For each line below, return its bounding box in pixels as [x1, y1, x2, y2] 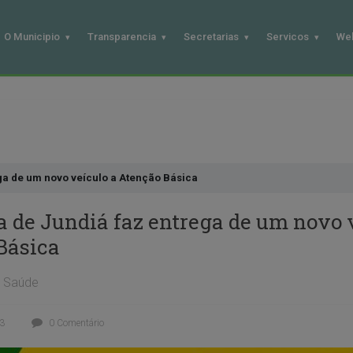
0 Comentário [46, 317, 104, 329]
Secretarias [183, 31, 239, 43]
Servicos [266, 31, 309, 43]
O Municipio [3, 31, 60, 43]
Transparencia [87, 31, 156, 43]
